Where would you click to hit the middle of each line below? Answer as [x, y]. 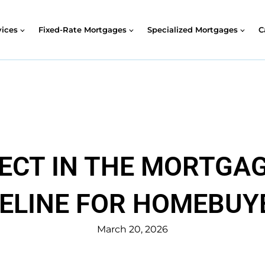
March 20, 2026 [132, 230]
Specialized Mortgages [192, 29]
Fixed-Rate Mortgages [82, 29]
